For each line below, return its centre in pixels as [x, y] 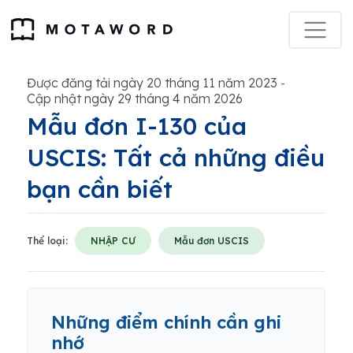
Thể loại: [47, 241]
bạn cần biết [100, 189]
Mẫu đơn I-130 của [137, 126]
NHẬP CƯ [113, 241]
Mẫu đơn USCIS [212, 241]
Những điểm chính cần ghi [166, 322]
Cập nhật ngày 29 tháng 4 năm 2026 [135, 98]
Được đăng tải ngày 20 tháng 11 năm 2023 [152, 83]
